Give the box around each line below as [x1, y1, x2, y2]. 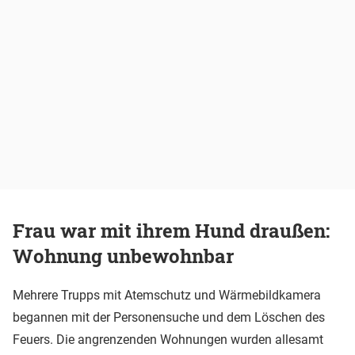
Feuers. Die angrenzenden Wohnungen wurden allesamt [13, 331, 323, 347]
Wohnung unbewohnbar [13, 242, 234, 269]
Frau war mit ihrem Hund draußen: [13, 217, 330, 243]
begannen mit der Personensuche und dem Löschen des [13, 309, 325, 325]
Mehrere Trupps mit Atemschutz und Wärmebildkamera [13, 287, 321, 303]
